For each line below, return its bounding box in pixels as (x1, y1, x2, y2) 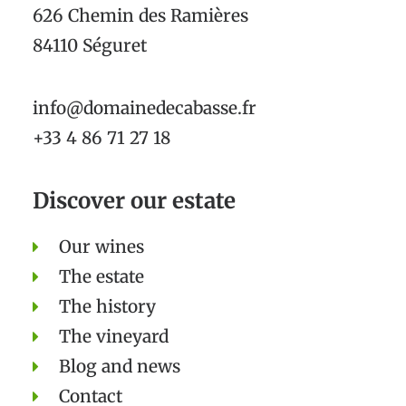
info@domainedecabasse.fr (33, 97, 256, 119)
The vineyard (58, 325, 169, 347)
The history (58, 295, 156, 317)
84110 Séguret (33, 34, 147, 56)
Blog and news (58, 355, 180, 377)
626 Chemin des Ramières (33, 5, 248, 26)
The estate (58, 266, 144, 287)
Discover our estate (33, 187, 236, 215)
